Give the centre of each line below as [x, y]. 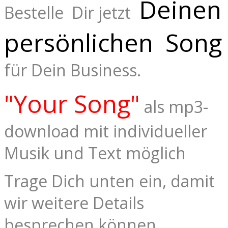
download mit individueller [106, 131]
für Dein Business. [73, 70]
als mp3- [174, 107]
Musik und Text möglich [95, 153]
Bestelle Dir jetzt [72, 13]
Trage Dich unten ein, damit [109, 181]
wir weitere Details [74, 203]
